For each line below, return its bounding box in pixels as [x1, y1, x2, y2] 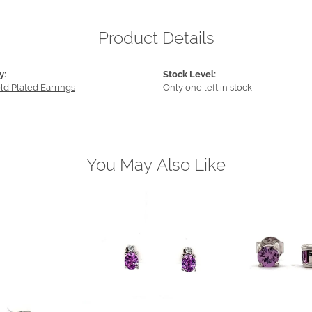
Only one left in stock [163, 82, 252, 93]
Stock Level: [163, 69, 216, 80]
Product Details [97, 28, 214, 49]
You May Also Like [86, 155, 226, 175]
